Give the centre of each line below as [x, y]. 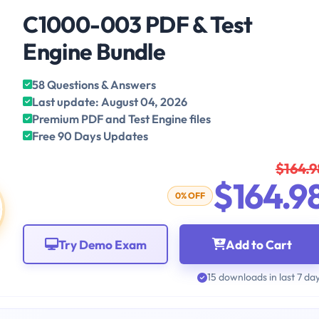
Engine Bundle [94, 52]
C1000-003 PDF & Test [138, 25]
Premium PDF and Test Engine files [122, 119]
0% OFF [190, 196]
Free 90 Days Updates [90, 136]
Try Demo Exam [102, 244]
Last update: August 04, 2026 [110, 102]
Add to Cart [259, 244]
